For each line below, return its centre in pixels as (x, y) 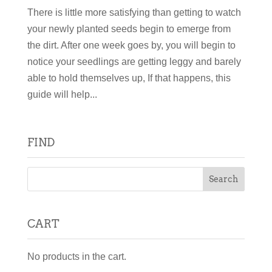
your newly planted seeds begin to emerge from (129, 29)
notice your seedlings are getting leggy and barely (134, 61)
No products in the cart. (76, 256)
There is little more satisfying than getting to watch (134, 12)
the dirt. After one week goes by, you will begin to (131, 45)
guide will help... (62, 94)
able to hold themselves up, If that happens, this (129, 78)
